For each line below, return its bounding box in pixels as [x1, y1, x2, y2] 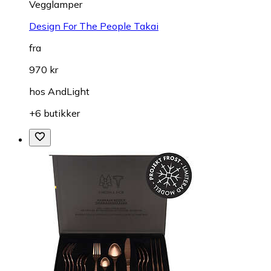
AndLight [48, 85, 90, 98]
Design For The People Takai [29, 20, 158, 33]
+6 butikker [29, 107, 80, 120]
